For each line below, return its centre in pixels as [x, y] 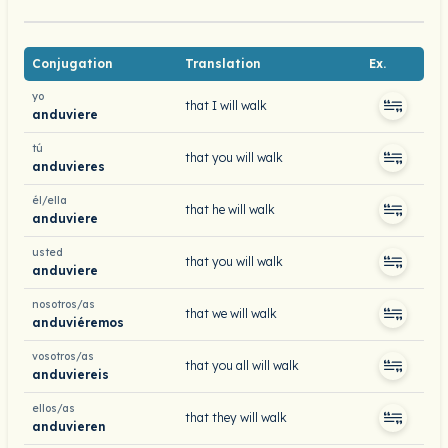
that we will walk [231, 313]
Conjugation [72, 63]
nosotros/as [63, 304]
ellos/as [53, 408]
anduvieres [68, 166]
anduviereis [70, 374]
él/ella [49, 200]
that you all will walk [242, 365]
